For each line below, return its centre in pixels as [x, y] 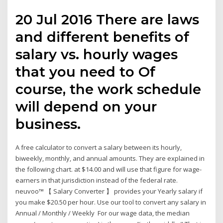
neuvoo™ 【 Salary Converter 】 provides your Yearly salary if [109, 191]
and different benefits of [103, 37]
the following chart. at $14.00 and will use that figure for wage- [109, 169]
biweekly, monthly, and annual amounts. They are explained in [110, 158]
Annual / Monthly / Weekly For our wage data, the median [103, 213]
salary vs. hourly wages [97, 54]
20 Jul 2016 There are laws [108, 19]
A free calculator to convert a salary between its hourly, [99, 147]
